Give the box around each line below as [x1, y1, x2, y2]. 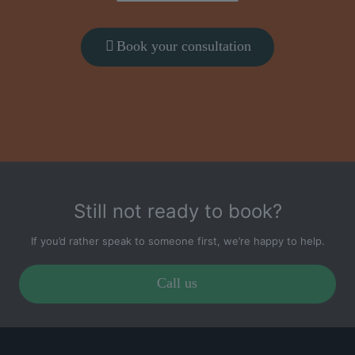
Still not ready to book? [73, 199, 282, 223]
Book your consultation [116, 38, 252, 55]
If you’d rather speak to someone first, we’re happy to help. [30, 234, 325, 247]
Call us [156, 275, 197, 292]
